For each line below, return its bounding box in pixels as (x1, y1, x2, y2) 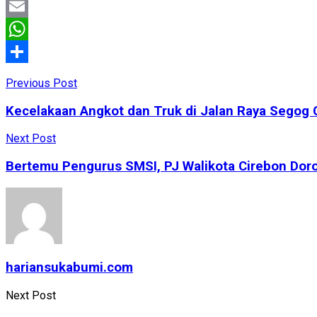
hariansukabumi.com (6, 260, 133, 276)
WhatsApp (6, 44, 57, 58)
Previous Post (6, 76, 77, 90)
